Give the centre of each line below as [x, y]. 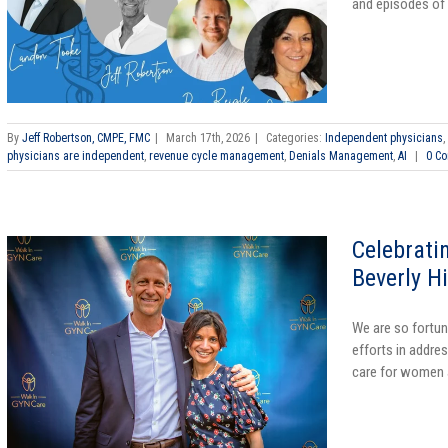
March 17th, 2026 [208, 138]
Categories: [295, 138]
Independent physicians [384, 138]
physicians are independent [75, 156]
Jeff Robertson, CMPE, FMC [86, 138]
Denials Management [341, 156]
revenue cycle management [216, 156]
